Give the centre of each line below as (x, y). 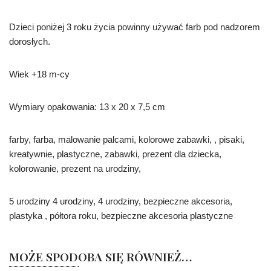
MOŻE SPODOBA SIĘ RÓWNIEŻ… (100, 257)
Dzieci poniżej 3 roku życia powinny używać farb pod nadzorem (135, 27)
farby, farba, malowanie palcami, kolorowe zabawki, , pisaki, (127, 140)
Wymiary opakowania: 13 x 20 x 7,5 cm (87, 107)
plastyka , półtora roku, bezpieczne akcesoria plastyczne (121, 216)
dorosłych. (30, 42)
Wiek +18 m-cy (39, 74)
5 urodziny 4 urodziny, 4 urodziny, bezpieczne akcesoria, (121, 201)
